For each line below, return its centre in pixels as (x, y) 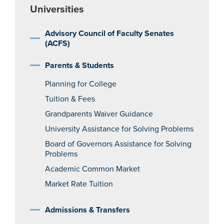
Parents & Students (79, 65)
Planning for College (81, 84)
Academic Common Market (92, 169)
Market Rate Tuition (79, 184)
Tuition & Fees (70, 99)
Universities (57, 9)
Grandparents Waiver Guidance (99, 114)
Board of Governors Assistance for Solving (118, 144)
